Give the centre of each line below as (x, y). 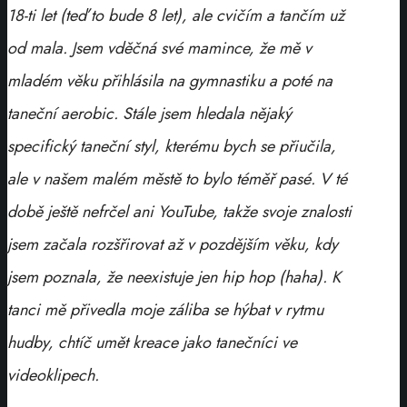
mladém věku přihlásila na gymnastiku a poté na (170, 80)
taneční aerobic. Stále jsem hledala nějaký (149, 113)
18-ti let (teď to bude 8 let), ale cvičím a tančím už (176, 15)
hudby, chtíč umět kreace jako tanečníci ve (152, 342)
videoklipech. (53, 375)
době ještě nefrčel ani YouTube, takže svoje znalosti (179, 211)
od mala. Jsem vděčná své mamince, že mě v (159, 48)
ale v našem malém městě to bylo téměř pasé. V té (177, 179)
